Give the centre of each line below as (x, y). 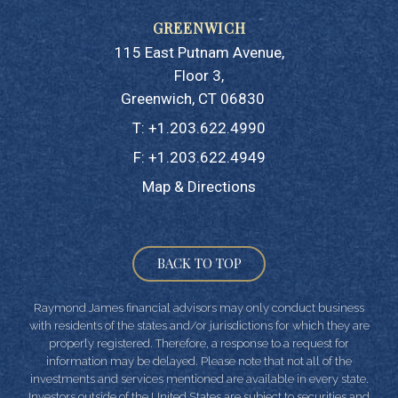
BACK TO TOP (199, 263)
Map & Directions (199, 187)
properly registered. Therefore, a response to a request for (199, 343)
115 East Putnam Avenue (198, 52)
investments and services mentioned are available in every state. (199, 379)
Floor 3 (198, 76)
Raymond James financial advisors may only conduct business (199, 308)
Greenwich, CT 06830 (192, 99)
